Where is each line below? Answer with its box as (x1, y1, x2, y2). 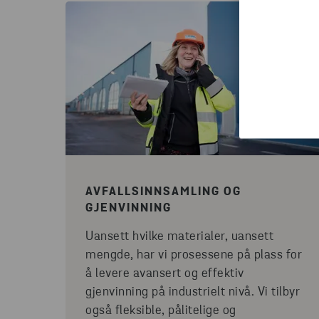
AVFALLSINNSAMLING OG (85, 186, 241, 198)
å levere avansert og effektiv (85, 267, 244, 281)
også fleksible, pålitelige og (85, 304, 236, 318)
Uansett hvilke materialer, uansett (85, 230, 273, 244)
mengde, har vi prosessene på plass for (85, 249, 302, 262)
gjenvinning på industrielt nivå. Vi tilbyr (85, 286, 300, 299)
